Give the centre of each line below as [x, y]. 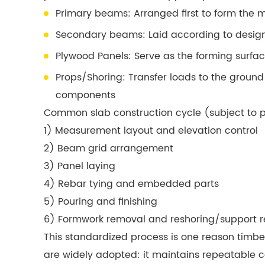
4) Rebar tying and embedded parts [131, 184]
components [85, 95]
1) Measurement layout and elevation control [151, 130]
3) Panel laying [80, 166]
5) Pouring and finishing [101, 201]
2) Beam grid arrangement [109, 148]
